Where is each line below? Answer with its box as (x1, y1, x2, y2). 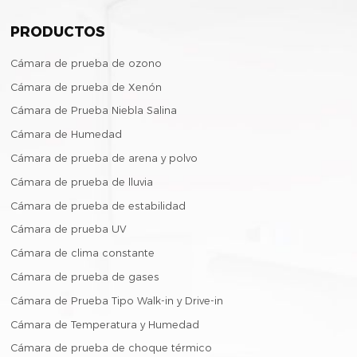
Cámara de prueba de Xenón (10, 80, 163, 93)
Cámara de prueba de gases (10, 270, 160, 283)
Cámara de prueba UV (10, 223, 127, 236)
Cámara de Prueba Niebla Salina (10, 104, 178, 117)
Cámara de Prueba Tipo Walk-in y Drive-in (10, 294, 224, 307)
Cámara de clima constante (10, 247, 155, 260)
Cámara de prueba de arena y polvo (10, 152, 198, 165)
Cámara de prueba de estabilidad (10, 199, 186, 212)
